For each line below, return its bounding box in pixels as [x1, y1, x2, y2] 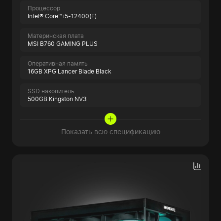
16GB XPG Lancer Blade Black [28, 68, 111, 75]
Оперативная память [28, 60, 88, 68]
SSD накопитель [28, 87, 74, 95]
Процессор [28, 4, 60, 12]
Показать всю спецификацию [61, 127, 160, 136]
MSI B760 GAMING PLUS [28, 40, 98, 48]
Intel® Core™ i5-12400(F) [28, 12, 97, 20]
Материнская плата [28, 32, 84, 40]
